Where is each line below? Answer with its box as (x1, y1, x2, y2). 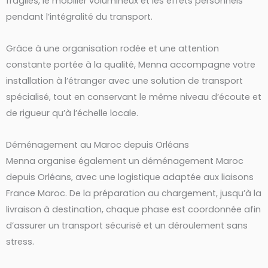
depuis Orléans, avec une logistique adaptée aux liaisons (6, 170, 254, 183)
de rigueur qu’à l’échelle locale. (6, 107, 138, 119)
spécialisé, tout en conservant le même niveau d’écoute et (6, 91, 261, 103)
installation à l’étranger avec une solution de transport (6, 75, 243, 87)
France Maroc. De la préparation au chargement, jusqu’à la (6, 187, 261, 199)
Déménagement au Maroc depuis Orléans (6, 138, 189, 151)
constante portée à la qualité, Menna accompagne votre (6, 59, 255, 71)
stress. (6, 235, 34, 248)
